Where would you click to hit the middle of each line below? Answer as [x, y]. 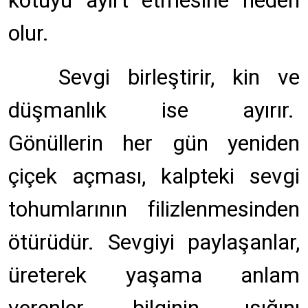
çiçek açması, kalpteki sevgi [154, 176]
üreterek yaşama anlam [154, 275]
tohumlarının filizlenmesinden [154, 209]
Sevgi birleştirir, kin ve [170, 77]
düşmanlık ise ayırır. [154, 110]
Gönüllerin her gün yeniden [154, 143]
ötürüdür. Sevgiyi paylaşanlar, [154, 242]
